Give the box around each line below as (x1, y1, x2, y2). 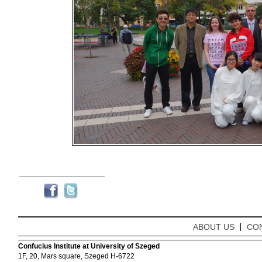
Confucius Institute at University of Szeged (18, 242, 160, 250)
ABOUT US (192, 222, 235, 232)
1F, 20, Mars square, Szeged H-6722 (18, 252, 135, 260)
